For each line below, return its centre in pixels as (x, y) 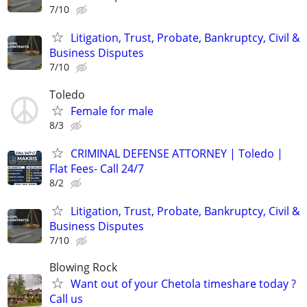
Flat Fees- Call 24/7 (97, 168)
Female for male (112, 111)
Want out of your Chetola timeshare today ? (183, 284)
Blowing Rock (83, 268)
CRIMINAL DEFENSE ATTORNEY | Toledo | (177, 153)
